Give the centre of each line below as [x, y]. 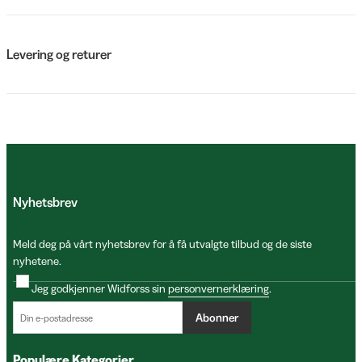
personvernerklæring [219, 288]
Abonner [217, 317]
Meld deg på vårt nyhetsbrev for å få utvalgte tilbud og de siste [162, 244]
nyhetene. [37, 261]
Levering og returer [59, 54]
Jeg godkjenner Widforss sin [100, 288]
